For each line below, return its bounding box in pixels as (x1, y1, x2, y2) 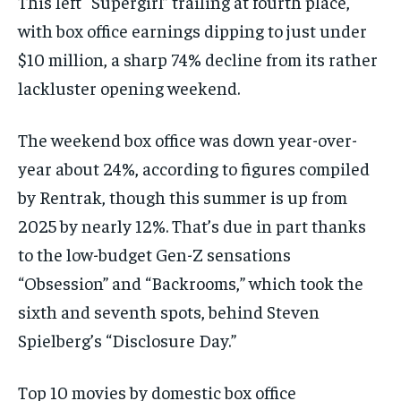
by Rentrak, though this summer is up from (18, 184, 347, 208)
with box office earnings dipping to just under (18, 18, 367, 41)
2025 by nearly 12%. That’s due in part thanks (18, 213, 366, 236)
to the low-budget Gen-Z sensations (18, 242, 291, 265)
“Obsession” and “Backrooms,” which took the (18, 270, 363, 294)
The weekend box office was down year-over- (18, 127, 357, 150)
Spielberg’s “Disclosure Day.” (18, 328, 236, 351)
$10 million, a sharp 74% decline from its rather (18, 47, 378, 70)
